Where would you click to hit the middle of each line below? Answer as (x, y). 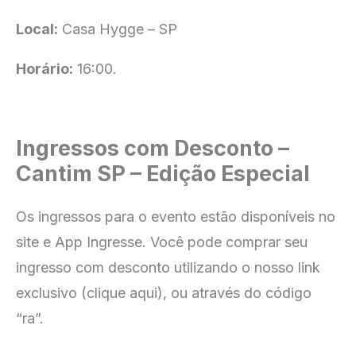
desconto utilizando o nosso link (214, 267)
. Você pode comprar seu (225, 242)
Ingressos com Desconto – (153, 148)
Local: (37, 29)
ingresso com (62, 267)
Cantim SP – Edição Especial (163, 173)
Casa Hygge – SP (118, 29)
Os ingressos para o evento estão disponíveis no (176, 217)
